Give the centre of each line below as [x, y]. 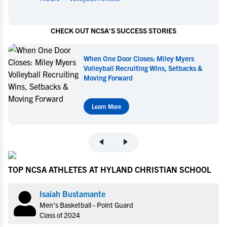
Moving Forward [108, 77]
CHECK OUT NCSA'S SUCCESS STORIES [113, 30]
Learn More [106, 106]
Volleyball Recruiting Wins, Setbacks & [143, 68]
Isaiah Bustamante [72, 193]
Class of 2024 [60, 215]
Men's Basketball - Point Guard [86, 204]
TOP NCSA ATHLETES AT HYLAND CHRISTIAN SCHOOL [110, 169]
